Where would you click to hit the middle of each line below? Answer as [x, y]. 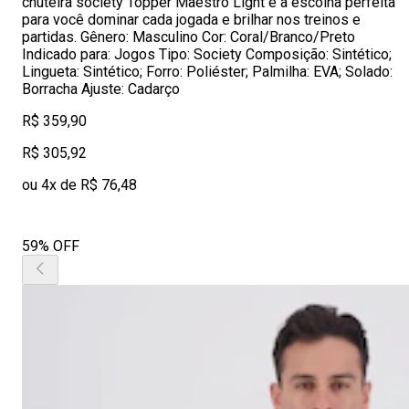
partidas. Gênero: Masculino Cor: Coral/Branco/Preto [189, 37]
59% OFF [51, 246]
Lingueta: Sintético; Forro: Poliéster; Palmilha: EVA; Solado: [207, 72]
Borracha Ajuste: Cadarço [101, 89]
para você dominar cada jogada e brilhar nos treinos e [191, 20]
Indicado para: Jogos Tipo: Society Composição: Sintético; [207, 54]
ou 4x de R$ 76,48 [79, 185]
